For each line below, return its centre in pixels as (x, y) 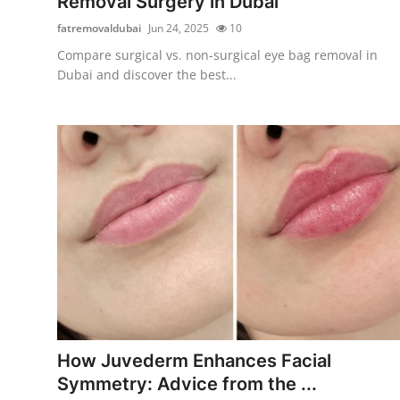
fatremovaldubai (99, 28)
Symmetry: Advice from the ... (187, 383)
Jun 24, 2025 (179, 28)
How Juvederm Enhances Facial (194, 360)
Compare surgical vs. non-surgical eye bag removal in (217, 54)
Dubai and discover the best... (147, 74)
